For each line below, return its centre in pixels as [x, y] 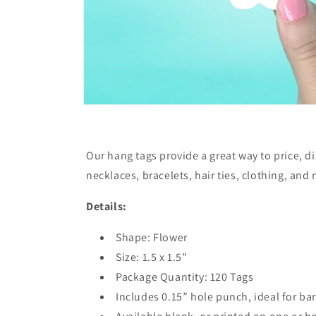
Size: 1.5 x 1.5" [152, 257]
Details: [107, 207]
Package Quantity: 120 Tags [185, 277]
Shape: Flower [152, 238]
